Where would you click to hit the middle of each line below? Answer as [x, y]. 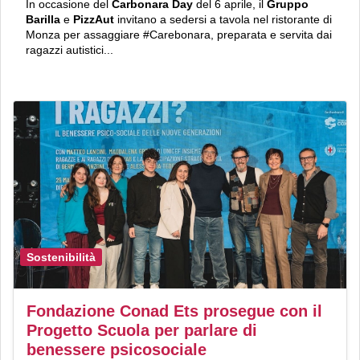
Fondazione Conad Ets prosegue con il [174, 311]
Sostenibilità [61, 257]
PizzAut [94, 20]
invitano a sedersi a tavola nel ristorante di [223, 20]
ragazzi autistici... [70, 50]
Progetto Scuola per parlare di [142, 330]
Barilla [43, 20]
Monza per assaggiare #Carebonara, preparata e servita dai [179, 35]
